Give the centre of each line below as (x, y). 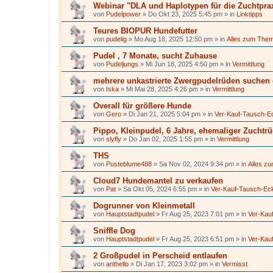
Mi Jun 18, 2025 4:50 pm (182, 64)
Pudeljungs (122, 64)
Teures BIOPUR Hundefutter (145, 31)
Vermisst (235, 264)
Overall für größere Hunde (142, 106)
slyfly (114, 139)
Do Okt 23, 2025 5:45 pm (185, 14)
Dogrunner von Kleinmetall (144, 206)
